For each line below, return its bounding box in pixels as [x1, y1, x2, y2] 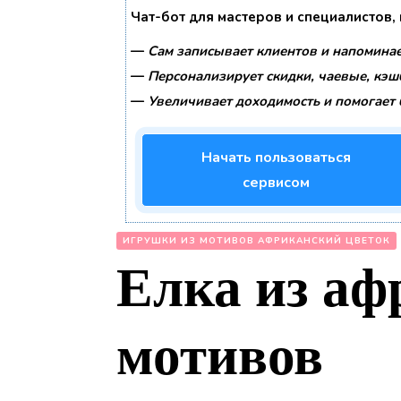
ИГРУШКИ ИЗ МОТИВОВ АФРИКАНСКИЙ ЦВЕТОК [123, 235, 390, 247]
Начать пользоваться [200, 148, 351, 167]
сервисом [242, 173, 310, 192]
